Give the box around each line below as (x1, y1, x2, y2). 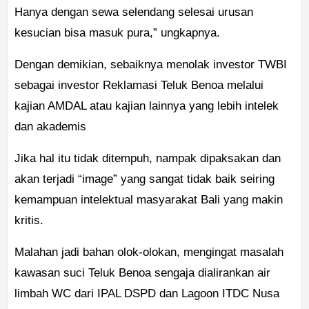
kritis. (14, 214, 43, 228)
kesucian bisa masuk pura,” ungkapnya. (14, 26, 220, 40)
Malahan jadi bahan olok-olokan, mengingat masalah (14, 246, 283, 259)
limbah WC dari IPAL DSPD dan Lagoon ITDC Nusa (14, 287, 279, 301)
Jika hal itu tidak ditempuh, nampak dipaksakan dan (14, 152, 281, 166)
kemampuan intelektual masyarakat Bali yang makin (14, 193, 283, 207)
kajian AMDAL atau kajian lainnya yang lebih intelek (14, 99, 279, 113)
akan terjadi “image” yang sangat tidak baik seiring (14, 172, 275, 186)
